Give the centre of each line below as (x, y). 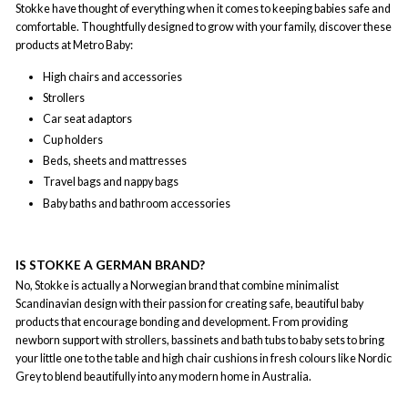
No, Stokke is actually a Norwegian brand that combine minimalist (177, 286)
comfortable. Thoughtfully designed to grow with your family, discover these (204, 26)
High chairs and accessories (112, 76)
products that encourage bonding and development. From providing (182, 322)
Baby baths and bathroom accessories (137, 203)
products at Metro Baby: (74, 45)
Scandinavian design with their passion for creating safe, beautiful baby (189, 304)
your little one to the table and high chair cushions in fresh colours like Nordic (204, 359)
